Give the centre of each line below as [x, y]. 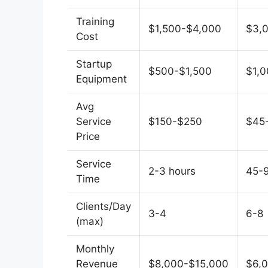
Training [95, 22]
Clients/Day [103, 207]
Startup [94, 64]
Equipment [101, 79]
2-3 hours [172, 171]
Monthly [95, 249]
